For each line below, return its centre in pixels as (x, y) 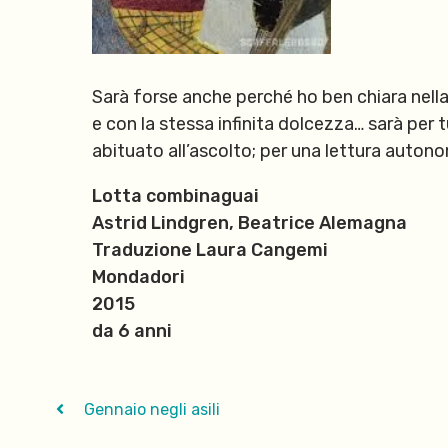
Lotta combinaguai (175, 196)
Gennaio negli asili (150, 410)
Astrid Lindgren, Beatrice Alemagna (249, 223)
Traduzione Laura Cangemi (210, 250)
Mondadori (138, 277)
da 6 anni (132, 331)
